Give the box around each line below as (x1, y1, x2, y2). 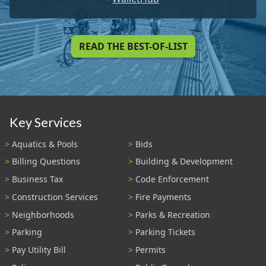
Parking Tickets (135, 226, 195, 238)
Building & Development (135, 156, 233, 167)
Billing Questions (12, 156, 80, 167)
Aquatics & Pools (12, 138, 78, 150)
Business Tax (12, 173, 63, 185)
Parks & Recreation (135, 208, 210, 220)
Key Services (9, 115, 82, 131)
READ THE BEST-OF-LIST (78, 39, 188, 53)
